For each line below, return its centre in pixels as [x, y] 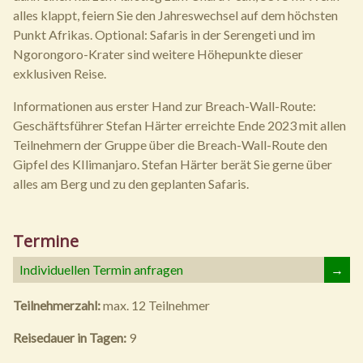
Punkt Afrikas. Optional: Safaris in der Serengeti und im [164, 34]
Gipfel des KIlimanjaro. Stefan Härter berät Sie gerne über [173, 164]
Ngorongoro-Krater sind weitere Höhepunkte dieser [158, 54]
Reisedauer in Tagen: [71, 337]
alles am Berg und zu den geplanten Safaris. [131, 184]
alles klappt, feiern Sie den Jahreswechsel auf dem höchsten [175, 15]
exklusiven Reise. [60, 73]
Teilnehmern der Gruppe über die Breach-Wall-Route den [170, 145]
